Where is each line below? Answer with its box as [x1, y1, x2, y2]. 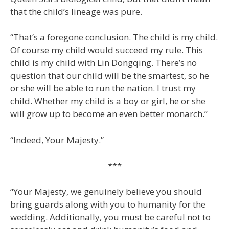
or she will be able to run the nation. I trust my [10, 82, 196, 95]
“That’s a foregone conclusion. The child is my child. [10, 31, 218, 43]
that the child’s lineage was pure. [10, 5, 142, 17]
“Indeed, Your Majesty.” [10, 133, 104, 146]
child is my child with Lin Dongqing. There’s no [10, 57, 197, 69]
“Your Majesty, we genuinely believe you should [10, 185, 202, 197]
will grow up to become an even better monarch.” [10, 108, 208, 120]
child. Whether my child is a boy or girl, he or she [10, 95, 205, 107]
